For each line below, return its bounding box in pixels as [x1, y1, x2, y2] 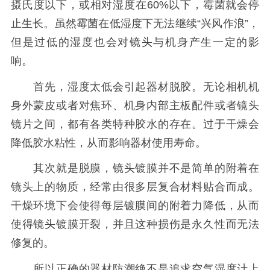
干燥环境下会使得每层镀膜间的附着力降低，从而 [10, 199, 260, 212]
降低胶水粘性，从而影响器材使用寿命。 [10, 136, 206, 149]
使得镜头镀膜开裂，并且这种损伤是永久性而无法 [10, 218, 260, 231]
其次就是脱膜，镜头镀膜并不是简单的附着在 [10, 162, 260, 175]
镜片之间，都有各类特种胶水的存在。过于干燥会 [10, 118, 260, 130]
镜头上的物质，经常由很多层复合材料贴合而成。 [10, 181, 260, 193]
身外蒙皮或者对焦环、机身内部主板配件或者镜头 [10, 99, 260, 111]
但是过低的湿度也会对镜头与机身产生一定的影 [10, 36, 260, 48]
